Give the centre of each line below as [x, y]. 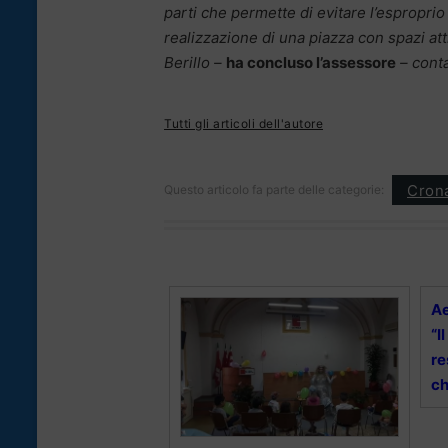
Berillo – [193, 63]
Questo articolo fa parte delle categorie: [274, 190]
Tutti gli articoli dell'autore [243, 124]
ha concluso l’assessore [311, 63]
